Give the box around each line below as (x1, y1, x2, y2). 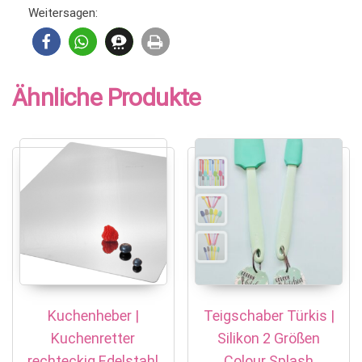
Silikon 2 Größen (217, 330, 321, 347)
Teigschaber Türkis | (203, 307, 335, 325)
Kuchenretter (51, 330, 136, 347)
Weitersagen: (28, 5, 98, 20)
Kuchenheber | (47, 307, 139, 325)
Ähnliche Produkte (12, 82, 201, 112)
